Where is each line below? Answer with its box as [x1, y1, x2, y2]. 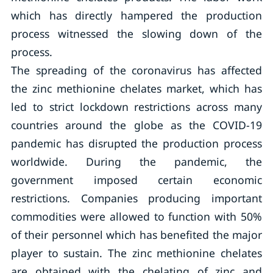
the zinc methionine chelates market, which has [10, 81, 263, 96]
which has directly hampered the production [10, 8, 263, 23]
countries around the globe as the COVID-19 [10, 118, 263, 132]
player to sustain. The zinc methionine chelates [10, 246, 263, 260]
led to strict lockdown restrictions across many [10, 99, 263, 114]
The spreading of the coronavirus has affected [10, 63, 263, 77]
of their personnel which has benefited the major [10, 227, 263, 242]
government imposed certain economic [10, 172, 263, 187]
